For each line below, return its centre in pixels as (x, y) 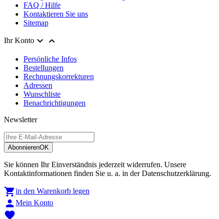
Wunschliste (42, 94)
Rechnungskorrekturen (59, 77)
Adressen (38, 85)
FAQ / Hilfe (42, 5)
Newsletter (21, 120)
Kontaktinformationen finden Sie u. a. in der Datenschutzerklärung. (108, 173)
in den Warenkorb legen (53, 191)
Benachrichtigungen (55, 103)
